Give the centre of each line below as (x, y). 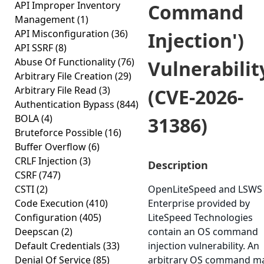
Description (178, 165)
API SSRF (35, 48)
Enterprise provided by (199, 203)
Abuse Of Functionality (66, 62)
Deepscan (38, 232)
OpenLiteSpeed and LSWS (205, 189)
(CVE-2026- (196, 97)
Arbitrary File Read (57, 90)
